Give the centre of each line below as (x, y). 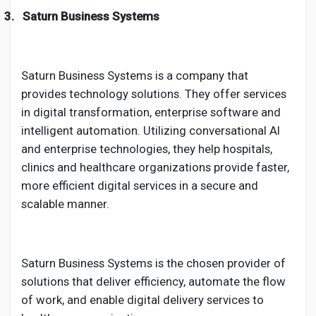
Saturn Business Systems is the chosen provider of (153, 263)
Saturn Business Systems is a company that (135, 75)
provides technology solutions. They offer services (154, 94)
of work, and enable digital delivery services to (142, 300)
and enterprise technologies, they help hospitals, (147, 149)
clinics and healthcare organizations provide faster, (155, 167)
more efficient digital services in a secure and (140, 186)
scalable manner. (65, 204)
